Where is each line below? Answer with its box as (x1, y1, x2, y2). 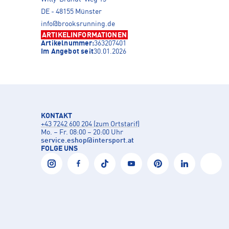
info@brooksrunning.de (41, 20, 115, 28)
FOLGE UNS (41, 145, 78, 152)
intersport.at (93, 136, 134, 144)
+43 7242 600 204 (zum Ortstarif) (41, 120, 140, 128)
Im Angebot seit (41, 48, 94, 55)
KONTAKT (41, 112, 72, 120)
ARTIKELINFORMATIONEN (42, 31, 127, 39)
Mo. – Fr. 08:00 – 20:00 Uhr (41, 128, 123, 136)
